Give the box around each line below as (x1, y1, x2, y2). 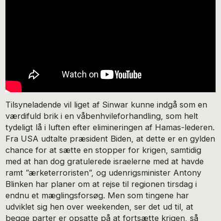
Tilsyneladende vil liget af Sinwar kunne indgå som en (5, 99, 208, 110)
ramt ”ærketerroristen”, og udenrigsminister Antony (5, 167, 202, 178)
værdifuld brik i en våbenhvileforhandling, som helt (5, 110, 199, 121)
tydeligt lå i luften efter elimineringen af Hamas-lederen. (5, 122, 215, 132)
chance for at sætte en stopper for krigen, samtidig (5, 145, 202, 155)
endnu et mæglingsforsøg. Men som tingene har (5, 190, 189, 200)
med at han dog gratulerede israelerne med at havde (5, 156, 204, 166)
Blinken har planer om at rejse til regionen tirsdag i (5, 179, 197, 189)
